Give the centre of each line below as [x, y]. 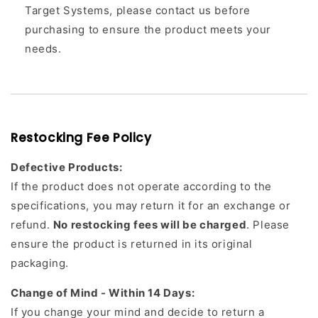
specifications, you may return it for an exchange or [151, 206]
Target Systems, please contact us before [138, 11]
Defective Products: [67, 168]
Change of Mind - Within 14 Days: [103, 293]
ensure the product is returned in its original [132, 244]
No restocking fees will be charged [150, 225]
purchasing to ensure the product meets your [148, 30]
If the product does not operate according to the [141, 187]
